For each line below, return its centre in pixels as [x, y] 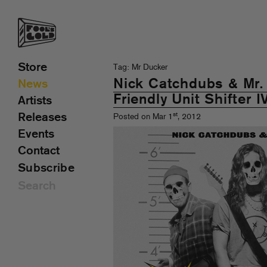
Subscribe [46, 169]
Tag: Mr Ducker [140, 68]
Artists [35, 101]
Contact [39, 151]
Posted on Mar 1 [143, 117]
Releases [42, 118]
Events [36, 135]
